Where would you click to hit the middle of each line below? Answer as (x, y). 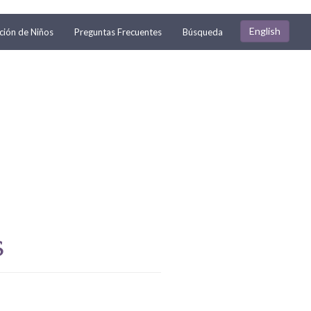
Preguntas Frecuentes (118, 32)
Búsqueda (203, 32)
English (265, 31)
